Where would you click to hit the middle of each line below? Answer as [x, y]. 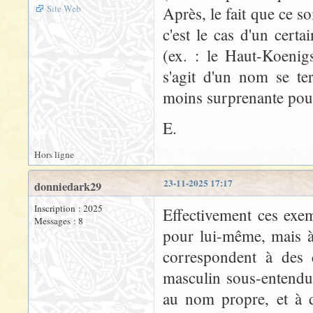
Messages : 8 [59, 221]
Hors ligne [54, 154]
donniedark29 [68, 187]
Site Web [64, 8]
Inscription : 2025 [68, 208]
